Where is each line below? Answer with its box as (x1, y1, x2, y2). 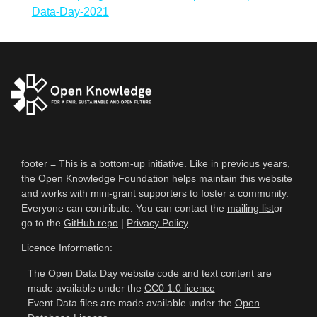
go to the (21, 217, 64, 229)
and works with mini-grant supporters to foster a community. (21, 187, 289, 199)
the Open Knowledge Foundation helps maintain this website (21, 172, 292, 184)
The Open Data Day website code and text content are (27, 267, 272, 279)
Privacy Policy (127, 217, 188, 229)
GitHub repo (64, 217, 118, 229)
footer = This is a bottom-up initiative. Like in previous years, (21, 157, 290, 169)
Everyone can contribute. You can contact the (21, 202, 227, 214)
